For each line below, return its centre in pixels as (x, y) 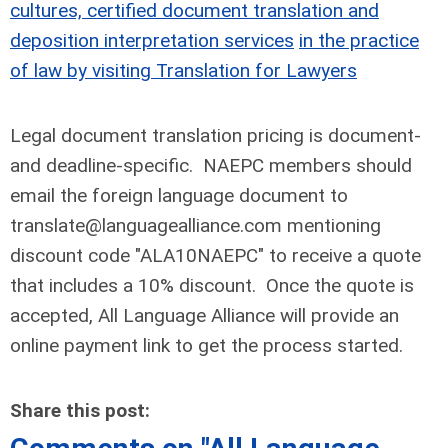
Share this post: (80, 410)
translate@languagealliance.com (146, 225)
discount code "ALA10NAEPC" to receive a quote (215, 255)
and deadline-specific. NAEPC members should (211, 165)
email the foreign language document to (179, 195)
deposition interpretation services (152, 40)
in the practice (359, 40)
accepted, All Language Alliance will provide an (204, 315)
